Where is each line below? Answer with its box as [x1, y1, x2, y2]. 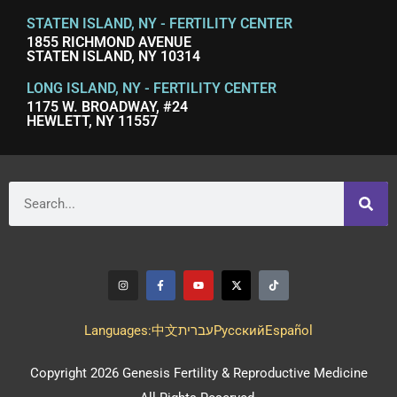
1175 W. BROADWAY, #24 [27, 98, 188, 116]
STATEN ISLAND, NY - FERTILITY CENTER [27, 15, 292, 33]
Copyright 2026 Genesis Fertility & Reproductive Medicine [29, 364, 368, 381]
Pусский [214, 322, 265, 339]
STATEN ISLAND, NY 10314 [27, 48, 200, 66]
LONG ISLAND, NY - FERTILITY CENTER [27, 80, 276, 97]
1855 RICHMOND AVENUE [27, 34, 191, 51]
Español [265, 322, 313, 339]
